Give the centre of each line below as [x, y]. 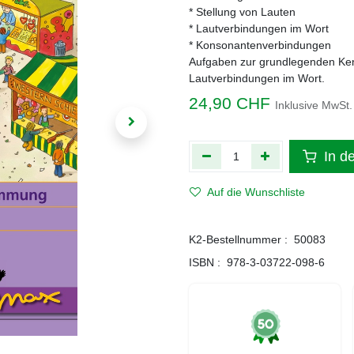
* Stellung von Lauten [242, 12]
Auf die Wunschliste [256, 192]
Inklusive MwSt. [314, 105]
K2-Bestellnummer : [238, 239]
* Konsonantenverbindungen [260, 45]
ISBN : [205, 262]
